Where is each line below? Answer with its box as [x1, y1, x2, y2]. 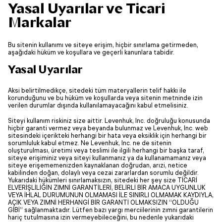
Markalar [8, 13, 71, 31]
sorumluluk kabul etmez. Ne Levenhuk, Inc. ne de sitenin [8, 139, 171, 147]
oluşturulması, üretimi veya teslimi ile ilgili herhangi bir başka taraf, [8, 147, 204, 154]
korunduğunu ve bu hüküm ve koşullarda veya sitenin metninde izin [8, 94, 203, 102]
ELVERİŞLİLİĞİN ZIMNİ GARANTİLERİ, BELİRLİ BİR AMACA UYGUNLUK [8, 184, 206, 191]
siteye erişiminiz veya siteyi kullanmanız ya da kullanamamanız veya [8, 154, 206, 162]
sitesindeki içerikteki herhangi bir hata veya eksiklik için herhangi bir [8, 132, 207, 139]
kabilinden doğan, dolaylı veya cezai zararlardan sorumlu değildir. [8, 169, 199, 176]
